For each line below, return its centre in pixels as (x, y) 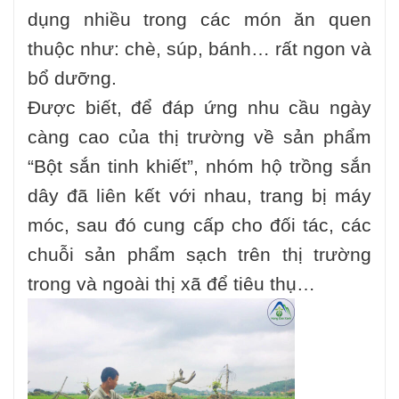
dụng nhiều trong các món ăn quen (199, 20)
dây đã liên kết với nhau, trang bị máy (199, 196)
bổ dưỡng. (72, 78)
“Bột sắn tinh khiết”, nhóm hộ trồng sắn (199, 167)
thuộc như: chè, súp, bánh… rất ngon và (199, 49)
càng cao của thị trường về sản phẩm (199, 137)
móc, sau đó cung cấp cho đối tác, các (199, 225)
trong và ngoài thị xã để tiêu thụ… (171, 284)
